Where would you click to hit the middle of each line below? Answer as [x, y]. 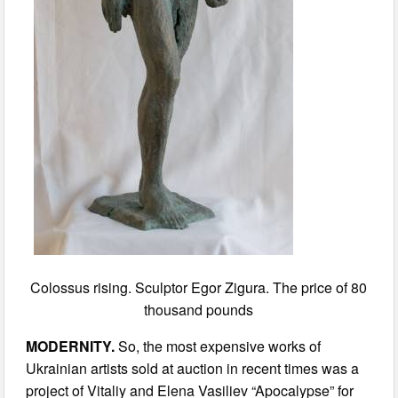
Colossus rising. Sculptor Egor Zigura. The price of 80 [198, 288]
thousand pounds [198, 310]
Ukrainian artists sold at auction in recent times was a [193, 369]
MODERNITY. [71, 346]
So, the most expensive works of [218, 346]
